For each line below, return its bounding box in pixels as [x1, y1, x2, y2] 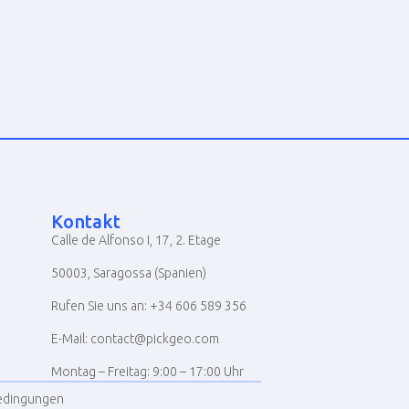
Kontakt [51, 211, 121, 232]
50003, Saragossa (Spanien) [51, 266, 206, 280]
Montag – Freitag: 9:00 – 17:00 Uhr [51, 364, 244, 379]
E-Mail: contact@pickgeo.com [51, 331, 219, 346]
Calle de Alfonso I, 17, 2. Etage [51, 233, 221, 247]
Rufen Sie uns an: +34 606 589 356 [51, 299, 246, 313]
